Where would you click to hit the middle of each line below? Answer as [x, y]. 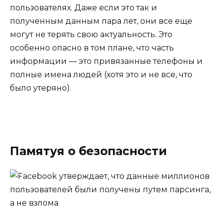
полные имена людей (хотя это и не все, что [101, 75]
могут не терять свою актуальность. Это [91, 35]
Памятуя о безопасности [88, 151]
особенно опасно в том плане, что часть [92, 48]
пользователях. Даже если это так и [83, 8]
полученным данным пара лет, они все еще [101, 21]
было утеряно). [41, 88]
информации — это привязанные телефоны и [106, 61]
